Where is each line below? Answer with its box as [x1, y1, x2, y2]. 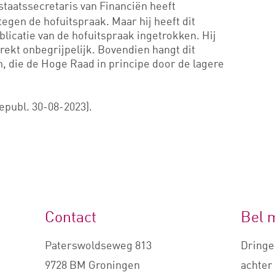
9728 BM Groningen [44, 258, 140, 271]
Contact [44, 207, 96, 226]
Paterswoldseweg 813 [44, 238, 152, 252]
